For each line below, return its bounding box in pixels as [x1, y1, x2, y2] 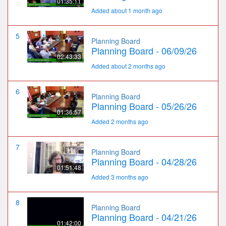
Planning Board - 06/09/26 [91, 44, 197, 58]
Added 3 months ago [91, 173, 148, 182]
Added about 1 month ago [91, 6, 162, 15]
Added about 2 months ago [91, 62, 165, 71]
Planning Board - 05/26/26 [91, 99, 197, 113]
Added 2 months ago [91, 117, 148, 126]
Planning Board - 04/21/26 [91, 210, 197, 224]
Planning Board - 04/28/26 [91, 155, 197, 168]
